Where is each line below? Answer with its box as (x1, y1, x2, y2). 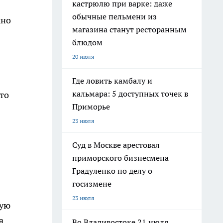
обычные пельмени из (72, 11, 157, 21)
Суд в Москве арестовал (72, 140, 160, 150)
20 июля (72, 53, 94, 60)
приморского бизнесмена (72, 153, 169, 163)
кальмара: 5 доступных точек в (72, 89, 188, 99)
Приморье (72, 102, 110, 111)
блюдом (72, 37, 103, 47)
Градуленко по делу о (72, 166, 152, 176)
